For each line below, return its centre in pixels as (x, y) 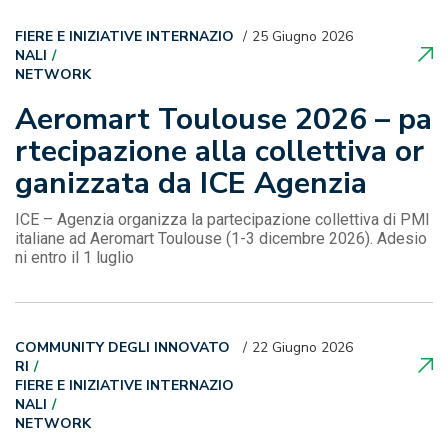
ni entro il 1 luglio (74, 257)
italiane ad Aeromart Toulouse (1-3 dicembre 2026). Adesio (221, 238)
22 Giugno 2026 (302, 347)
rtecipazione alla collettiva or (219, 151)
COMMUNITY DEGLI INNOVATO (122, 347)
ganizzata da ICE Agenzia (191, 183)
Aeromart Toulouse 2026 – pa (223, 119)
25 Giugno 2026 (302, 36)
